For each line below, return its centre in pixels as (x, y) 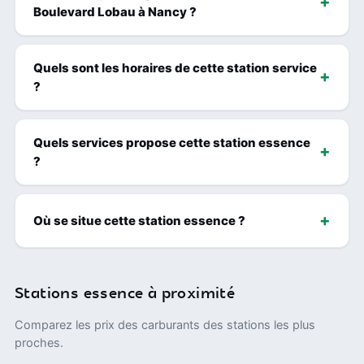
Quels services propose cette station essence (172, 142)
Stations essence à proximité (125, 293)
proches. (39, 342)
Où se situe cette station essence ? (139, 220)
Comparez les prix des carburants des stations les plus (165, 325)
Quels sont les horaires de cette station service (175, 67)
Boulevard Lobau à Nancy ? (115, 11)
